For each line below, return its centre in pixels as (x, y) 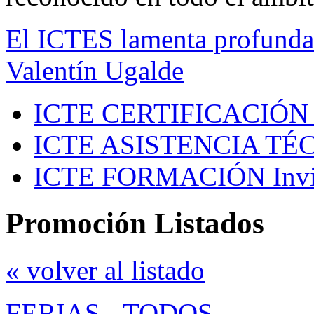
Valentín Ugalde (95, 71)
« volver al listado (105, 271)
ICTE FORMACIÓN (150, 177)
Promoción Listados (135, 224)
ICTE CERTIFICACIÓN (171, 114)
